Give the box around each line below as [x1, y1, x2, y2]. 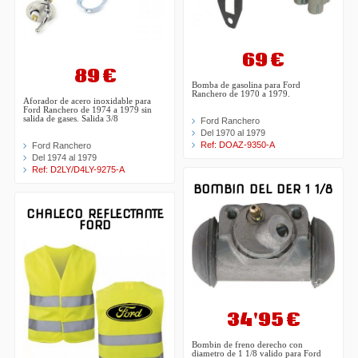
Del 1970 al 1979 [201, 127, 265, 137]
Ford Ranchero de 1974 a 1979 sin [23, 105, 153, 114]
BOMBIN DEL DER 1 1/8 [193, 181, 333, 197]
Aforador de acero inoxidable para [23, 96, 152, 105]
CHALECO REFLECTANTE [26, 206, 164, 221]
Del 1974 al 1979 [32, 152, 97, 162]
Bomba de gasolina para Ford [192, 80, 300, 89]
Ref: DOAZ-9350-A [201, 139, 275, 149]
